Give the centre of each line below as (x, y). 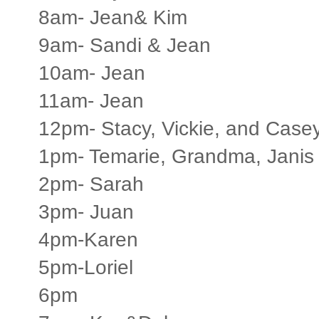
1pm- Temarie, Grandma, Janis (176, 156)
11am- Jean (91, 100)
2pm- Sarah (91, 184)
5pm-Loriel (86, 267)
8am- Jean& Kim (113, 17)
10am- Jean (92, 73)
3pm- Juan (86, 211)
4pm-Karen (88, 239)
